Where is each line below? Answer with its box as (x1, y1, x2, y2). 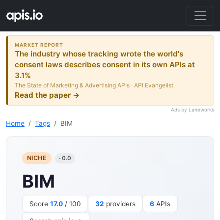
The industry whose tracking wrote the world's (15, 49, 184, 58)
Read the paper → (15, 90, 81, 100)
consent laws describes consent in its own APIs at (15, 59, 195, 69)
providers (104, 199, 136, 208)
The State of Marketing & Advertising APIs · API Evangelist (15, 81, 174, 89)
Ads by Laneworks (171, 107, 214, 113)
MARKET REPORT (15, 41, 64, 48)
